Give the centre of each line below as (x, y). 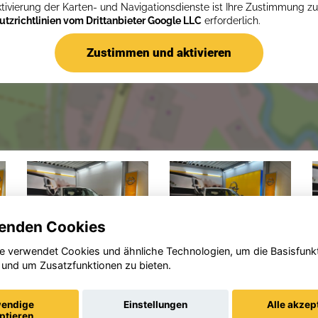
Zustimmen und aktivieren (159, 52)
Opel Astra (228, 271)
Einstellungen (156, 305)
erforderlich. (231, 20)
